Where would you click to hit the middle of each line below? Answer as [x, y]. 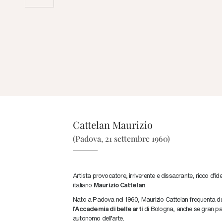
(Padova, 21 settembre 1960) [121, 139]
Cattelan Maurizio [113, 125]
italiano [83, 185]
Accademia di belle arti [109, 208]
